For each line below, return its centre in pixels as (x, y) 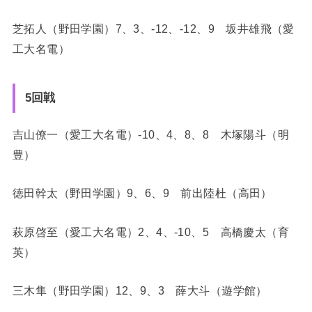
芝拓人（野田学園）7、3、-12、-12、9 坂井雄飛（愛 (153, 28)
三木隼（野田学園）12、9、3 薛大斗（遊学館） (140, 291)
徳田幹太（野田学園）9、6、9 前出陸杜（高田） (142, 193)
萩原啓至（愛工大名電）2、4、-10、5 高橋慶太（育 (151, 232)
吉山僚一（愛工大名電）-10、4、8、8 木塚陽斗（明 (151, 135)
